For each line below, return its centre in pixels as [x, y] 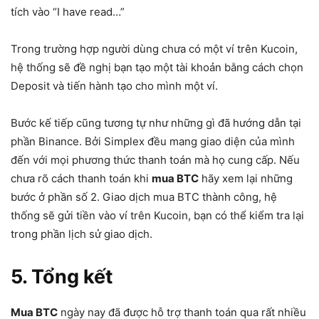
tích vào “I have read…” [68, 12]
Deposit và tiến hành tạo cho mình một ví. [114, 86]
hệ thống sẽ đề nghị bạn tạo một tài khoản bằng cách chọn [157, 67]
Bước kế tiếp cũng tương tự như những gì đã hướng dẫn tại [156, 123]
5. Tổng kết [62, 277]
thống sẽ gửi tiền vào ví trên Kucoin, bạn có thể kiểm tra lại [157, 215]
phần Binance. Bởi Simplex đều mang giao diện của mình [153, 141]
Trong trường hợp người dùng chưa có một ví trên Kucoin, [154, 49]
